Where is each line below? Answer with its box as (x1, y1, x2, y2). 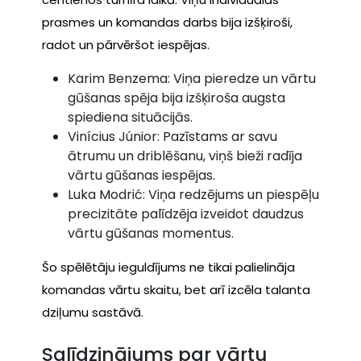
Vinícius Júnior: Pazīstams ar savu (68, 127, 277, 147)
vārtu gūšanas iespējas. (68, 166, 215, 185)
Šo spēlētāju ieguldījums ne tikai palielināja (42, 259, 295, 276)
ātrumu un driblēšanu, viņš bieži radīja (68, 147, 302, 166)
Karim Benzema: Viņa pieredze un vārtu (68, 69, 316, 89)
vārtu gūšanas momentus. (68, 224, 234, 243)
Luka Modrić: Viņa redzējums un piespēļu (68, 185, 319, 205)
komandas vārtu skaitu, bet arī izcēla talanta (42, 281, 310, 299)
